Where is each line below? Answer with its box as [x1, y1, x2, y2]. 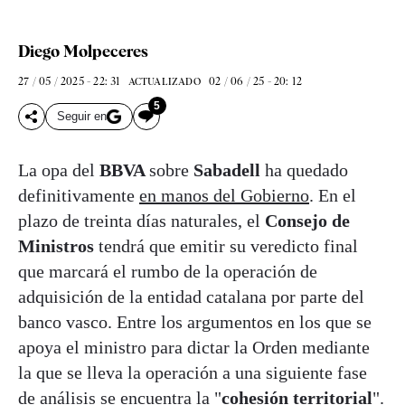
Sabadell [193, 159, 265, 180]
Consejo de [265, 210, 350, 231]
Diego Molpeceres [18, 41, 148, 61]
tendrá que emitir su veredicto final [94, 235, 358, 256]
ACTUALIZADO [127, 74, 201, 88]
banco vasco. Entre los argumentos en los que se [18, 311, 372, 332]
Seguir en [57, 109, 107, 124]
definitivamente [18, 184, 139, 205]
